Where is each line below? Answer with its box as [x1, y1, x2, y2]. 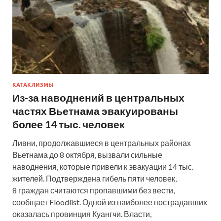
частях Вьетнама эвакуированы [12, 104, 178, 117]
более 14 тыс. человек [12, 117, 125, 130]
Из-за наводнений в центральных [12, 91, 184, 104]
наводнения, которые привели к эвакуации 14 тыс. [12, 161, 193, 171]
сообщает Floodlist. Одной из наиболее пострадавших [12, 197, 207, 207]
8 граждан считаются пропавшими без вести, [12, 185, 175, 195]
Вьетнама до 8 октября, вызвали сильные [12, 149, 162, 159]
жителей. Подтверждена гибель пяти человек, [12, 173, 177, 183]
